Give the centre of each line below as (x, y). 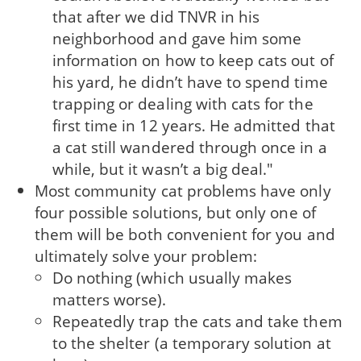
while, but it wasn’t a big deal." (163, 169)
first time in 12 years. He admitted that (193, 126)
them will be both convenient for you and (185, 234)
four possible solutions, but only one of (175, 213)
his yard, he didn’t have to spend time (190, 82)
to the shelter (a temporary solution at (191, 343)
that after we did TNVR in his (156, 17)
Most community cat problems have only (183, 191)
